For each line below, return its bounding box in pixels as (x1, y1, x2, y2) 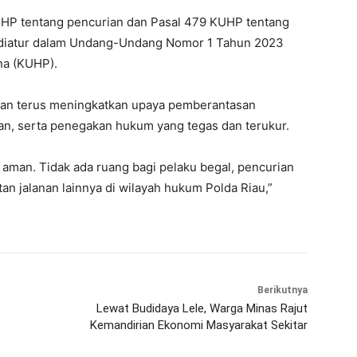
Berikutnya (257, 284, 308, 296)
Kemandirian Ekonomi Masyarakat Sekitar (89, 318, 308, 333)
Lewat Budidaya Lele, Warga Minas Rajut (96, 301, 308, 316)
